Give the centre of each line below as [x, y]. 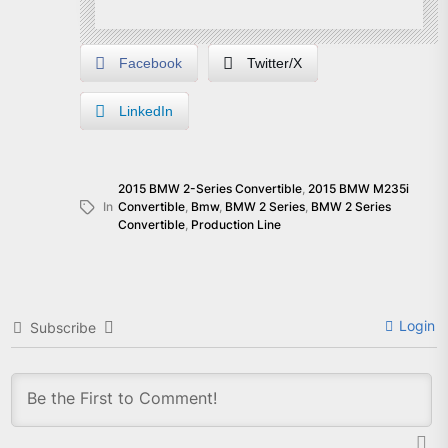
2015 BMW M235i [358, 188]
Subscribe [63, 327]
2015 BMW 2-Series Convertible [210, 188]
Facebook [150, 63]
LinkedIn [146, 111]
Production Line [236, 224]
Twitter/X [274, 63]
